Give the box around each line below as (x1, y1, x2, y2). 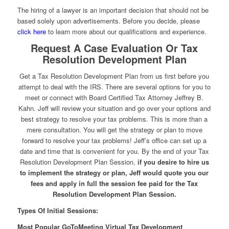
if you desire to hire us (137, 157, 209, 167)
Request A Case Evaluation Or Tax (31, 40, 198, 55)
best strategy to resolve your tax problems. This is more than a (21, 114, 208, 124)
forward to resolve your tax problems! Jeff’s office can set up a (22, 135, 207, 146)
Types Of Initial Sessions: (17, 205, 98, 216)
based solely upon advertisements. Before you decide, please (17, 15, 200, 26)
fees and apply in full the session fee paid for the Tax (31, 178, 198, 189)
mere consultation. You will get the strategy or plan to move (26, 125, 202, 135)
